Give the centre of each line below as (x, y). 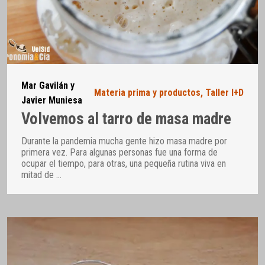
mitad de (39, 174)
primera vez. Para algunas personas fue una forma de (119, 152)
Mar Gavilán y (48, 85)
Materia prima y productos (147, 93)
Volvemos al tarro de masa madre (126, 119)
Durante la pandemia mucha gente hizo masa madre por (124, 141)
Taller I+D (224, 93)
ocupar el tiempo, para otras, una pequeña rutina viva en (124, 163)
